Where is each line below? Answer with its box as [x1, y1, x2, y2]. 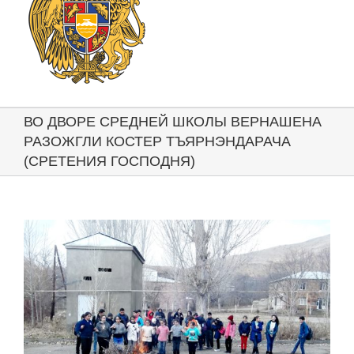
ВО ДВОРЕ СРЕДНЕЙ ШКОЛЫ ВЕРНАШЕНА [24, 114, 322, 130]
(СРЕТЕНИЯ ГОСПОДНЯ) [24, 153, 195, 170]
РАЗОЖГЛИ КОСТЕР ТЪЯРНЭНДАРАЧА [24, 134, 291, 150]
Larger [23, 235, 51, 248]
